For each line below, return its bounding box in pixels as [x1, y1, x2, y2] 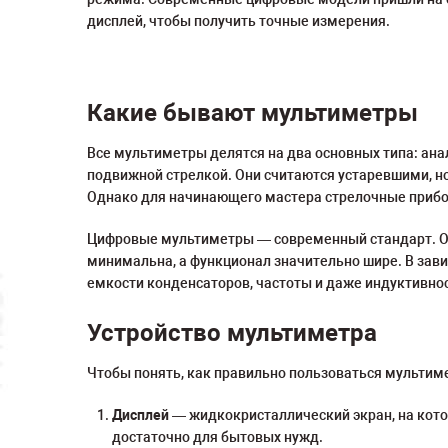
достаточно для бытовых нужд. [112, 429, 323, 445]
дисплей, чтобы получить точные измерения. [87, 13, 390, 29]
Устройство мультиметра [87, 319, 377, 347]
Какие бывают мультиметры [87, 99, 418, 127]
